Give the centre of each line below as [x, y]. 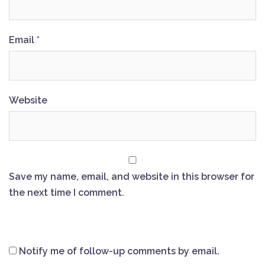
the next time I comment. [67, 193]
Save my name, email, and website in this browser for [132, 177]
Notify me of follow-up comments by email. [119, 251]
